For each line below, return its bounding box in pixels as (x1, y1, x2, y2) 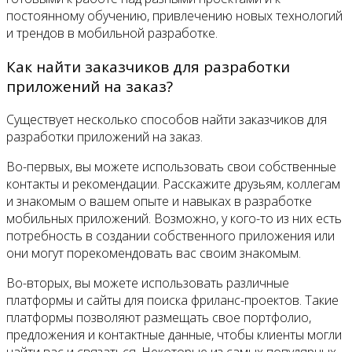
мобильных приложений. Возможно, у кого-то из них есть (6, 209, 342, 227)
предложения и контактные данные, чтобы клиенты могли (6, 325, 342, 343)
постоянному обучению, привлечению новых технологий (6, 7, 343, 25)
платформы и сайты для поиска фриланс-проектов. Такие (6, 291, 339, 309)
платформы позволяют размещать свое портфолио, (6, 308, 311, 326)
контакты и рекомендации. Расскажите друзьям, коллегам (6, 174, 340, 192)
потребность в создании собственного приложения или (6, 226, 335, 244)
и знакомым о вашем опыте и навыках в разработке (6, 192, 312, 210)
